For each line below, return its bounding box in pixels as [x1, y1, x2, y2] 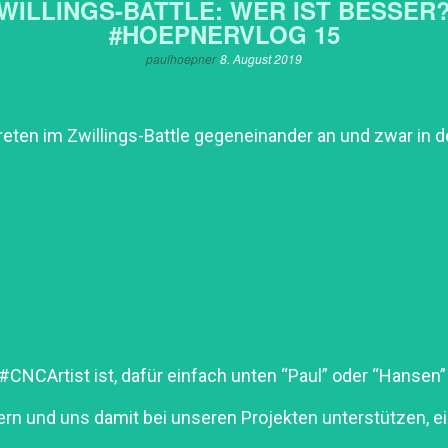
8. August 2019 [220, 50, 302, 68]
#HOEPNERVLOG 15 [108, 17, 340, 52]
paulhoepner [146, 50, 216, 68]
